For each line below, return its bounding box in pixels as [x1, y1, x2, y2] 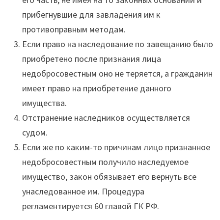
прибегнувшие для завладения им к [22, 9, 161, 21]
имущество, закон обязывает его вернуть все [22, 171, 196, 183]
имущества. [22, 97, 67, 109]
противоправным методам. [22, 24, 126, 35]
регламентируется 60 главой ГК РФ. [22, 200, 159, 212]
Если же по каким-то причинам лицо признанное [22, 141, 210, 153]
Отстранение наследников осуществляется [22, 112, 190, 124]
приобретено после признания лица [22, 53, 161, 65]
